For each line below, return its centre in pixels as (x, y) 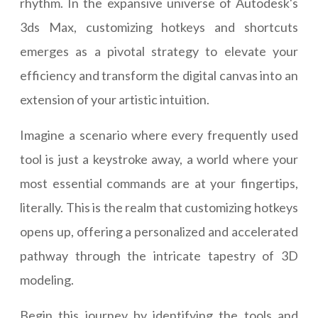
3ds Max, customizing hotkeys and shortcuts (159, 27)
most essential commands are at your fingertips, (159, 183)
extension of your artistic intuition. (115, 100)
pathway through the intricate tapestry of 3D (159, 256)
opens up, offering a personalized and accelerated (159, 232)
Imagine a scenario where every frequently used (159, 135)
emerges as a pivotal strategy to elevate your (159, 51)
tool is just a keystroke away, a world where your (159, 159)
